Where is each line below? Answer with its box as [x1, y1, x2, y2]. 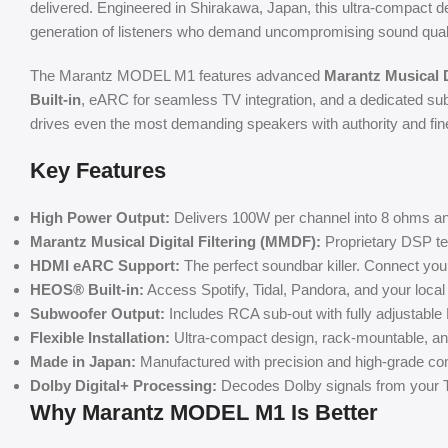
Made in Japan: [30, 352, 136, 370]
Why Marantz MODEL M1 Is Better [30, 399, 378, 425]
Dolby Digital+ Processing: [30, 376, 217, 394]
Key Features [30, 157, 166, 183]
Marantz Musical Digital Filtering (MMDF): [30, 232, 321, 250]
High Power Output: [30, 208, 170, 226]
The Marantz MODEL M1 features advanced [30, 66, 324, 84]
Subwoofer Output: [30, 304, 165, 322]
